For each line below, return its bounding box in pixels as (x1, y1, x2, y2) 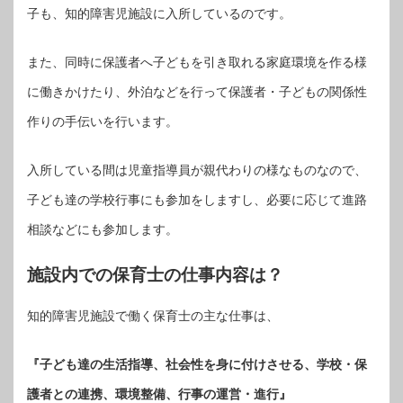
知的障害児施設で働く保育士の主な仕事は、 (27, 309, 279, 324)
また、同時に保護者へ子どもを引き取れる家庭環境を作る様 (27, 54, 367, 69)
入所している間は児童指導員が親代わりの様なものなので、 (27, 162, 367, 177)
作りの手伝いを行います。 (27, 113, 178, 129)
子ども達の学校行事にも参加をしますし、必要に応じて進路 (27, 192, 367, 207)
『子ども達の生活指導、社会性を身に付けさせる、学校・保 (27, 357, 367, 372)
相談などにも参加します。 (27, 221, 178, 237)
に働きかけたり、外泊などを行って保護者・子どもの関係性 (27, 84, 367, 99)
